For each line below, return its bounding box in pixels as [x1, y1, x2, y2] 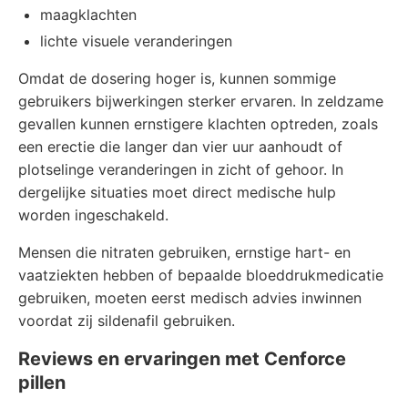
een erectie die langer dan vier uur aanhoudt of [18, 138, 342, 156]
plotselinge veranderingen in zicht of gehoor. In [18, 160, 343, 178]
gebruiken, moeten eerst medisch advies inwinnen [18, 289, 362, 307]
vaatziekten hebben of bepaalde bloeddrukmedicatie [18, 266, 383, 284]
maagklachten [40, 5, 137, 24]
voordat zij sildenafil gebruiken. [18, 311, 235, 330]
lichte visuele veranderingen [40, 32, 232, 50]
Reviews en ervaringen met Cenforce [18, 348, 346, 370]
